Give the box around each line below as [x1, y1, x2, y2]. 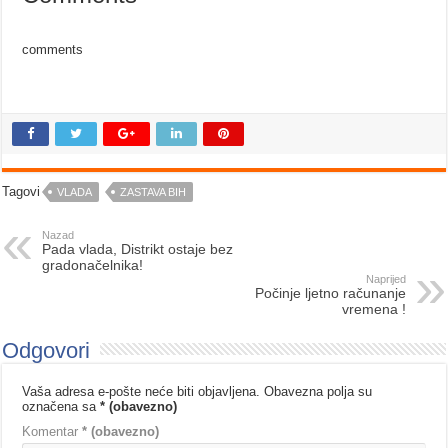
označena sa [22, 399, 101, 415]
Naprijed [365, 273, 406, 286]
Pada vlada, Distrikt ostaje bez [42, 241, 234, 258]
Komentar [22, 424, 83, 440]
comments [22, 42, 84, 58]
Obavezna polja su [264, 384, 373, 400]
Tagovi [2, 184, 41, 200]
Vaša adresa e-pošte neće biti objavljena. [22, 384, 261, 400]
